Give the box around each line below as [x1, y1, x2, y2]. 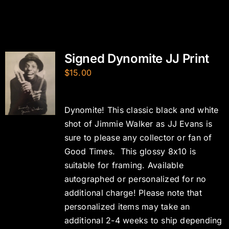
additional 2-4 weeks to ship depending [64, 215, 222, 225]
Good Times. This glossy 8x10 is [64, 146, 196, 156]
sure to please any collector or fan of [64, 132, 212, 143]
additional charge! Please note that [64, 188, 202, 198]
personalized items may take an [64, 201, 190, 212]
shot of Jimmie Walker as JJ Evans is [64, 119, 213, 129]
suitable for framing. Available [64, 160, 184, 170]
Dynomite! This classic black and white [64, 105, 219, 115]
